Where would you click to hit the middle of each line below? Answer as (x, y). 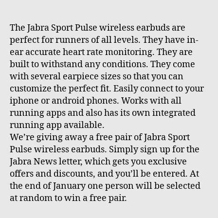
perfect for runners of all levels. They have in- (104, 40)
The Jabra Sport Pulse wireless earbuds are (98, 28)
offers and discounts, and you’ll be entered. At (104, 174)
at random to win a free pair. (69, 198)
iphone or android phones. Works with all (96, 101)
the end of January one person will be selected (105, 186)
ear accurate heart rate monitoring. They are (101, 52)
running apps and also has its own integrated (103, 113)
